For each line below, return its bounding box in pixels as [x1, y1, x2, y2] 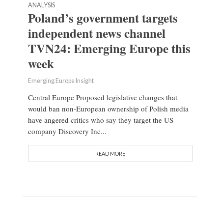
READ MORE [95, 150, 125, 157]
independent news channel [27, 24, 165, 43]
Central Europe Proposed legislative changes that [27, 92, 177, 103]
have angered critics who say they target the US [27, 115, 173, 125]
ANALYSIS [27, 1, 55, 9]
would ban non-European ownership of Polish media [27, 104, 189, 114]
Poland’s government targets [27, 9, 178, 27]
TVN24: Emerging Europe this [27, 39, 191, 58]
